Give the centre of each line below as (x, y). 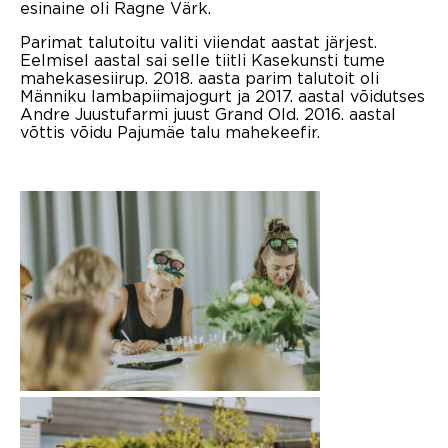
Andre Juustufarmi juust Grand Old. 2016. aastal (208, 113)
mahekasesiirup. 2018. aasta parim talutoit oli (199, 77)
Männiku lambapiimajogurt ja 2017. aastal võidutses (222, 95)
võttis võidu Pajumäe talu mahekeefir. (170, 131)
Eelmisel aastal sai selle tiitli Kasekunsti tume (202, 59)
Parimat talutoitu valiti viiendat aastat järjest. (198, 41)
